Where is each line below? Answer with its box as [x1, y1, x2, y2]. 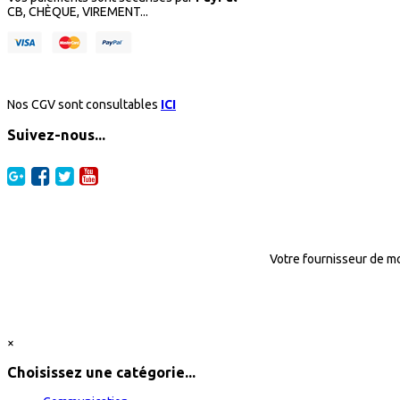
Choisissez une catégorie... [7, 364, 196, 381]
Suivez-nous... [7, 126, 105, 143]
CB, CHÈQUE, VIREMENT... [7, 4, 148, 20]
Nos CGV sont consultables [7, 97, 161, 112]
